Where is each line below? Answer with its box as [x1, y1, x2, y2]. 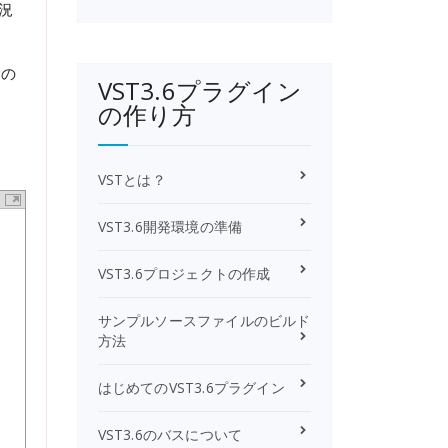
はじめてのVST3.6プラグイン [97, 378, 285, 397]
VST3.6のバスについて [97, 425, 243, 444]
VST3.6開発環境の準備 [97, 217, 243, 236]
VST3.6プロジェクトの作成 [97, 264, 271, 283]
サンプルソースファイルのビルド [97, 311, 311, 330]
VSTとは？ [97, 170, 166, 189]
